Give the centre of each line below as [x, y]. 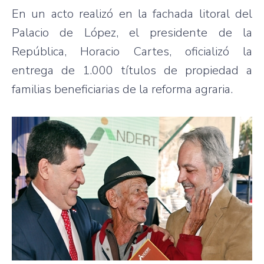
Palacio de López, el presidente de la [132, 32]
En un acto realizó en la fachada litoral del [132, 14]
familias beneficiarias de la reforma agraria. [122, 89]
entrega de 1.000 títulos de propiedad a [132, 70]
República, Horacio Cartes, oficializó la [132, 51]
